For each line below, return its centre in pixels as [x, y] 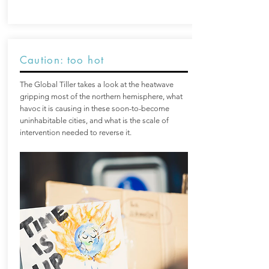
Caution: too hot [62, 60]
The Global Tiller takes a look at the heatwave [96, 84]
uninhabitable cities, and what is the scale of [94, 120]
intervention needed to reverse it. [75, 132]
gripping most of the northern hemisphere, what [101, 96]
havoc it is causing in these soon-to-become [94, 108]
